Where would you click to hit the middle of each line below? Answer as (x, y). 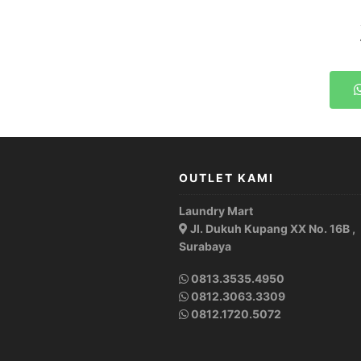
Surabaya (205, 247)
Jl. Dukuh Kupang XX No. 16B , (272, 229)
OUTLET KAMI (226, 178)
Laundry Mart (216, 211)
